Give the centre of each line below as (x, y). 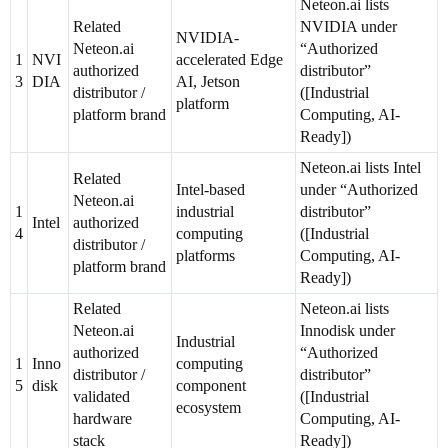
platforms (205, 256)
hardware (102, 419)
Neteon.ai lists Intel (360, 168)
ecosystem (208, 408)
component (211, 386)
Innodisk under (347, 331)
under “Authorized (359, 190)
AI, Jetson (208, 82)
